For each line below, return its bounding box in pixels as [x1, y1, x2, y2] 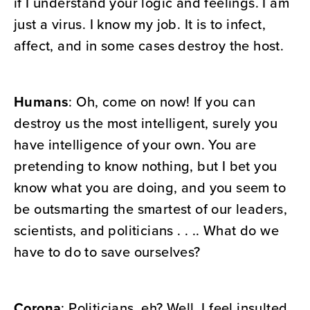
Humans [14, 91, 69, 112]
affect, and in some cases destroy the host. [14, 35, 284, 56]
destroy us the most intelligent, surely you [14, 113, 278, 134]
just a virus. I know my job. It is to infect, [14, 14, 266, 35]
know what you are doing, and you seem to [14, 177, 286, 198]
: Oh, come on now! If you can [69, 91, 256, 112]
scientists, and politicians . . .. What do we [14, 220, 279, 241]
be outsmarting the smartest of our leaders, [14, 199, 288, 219]
